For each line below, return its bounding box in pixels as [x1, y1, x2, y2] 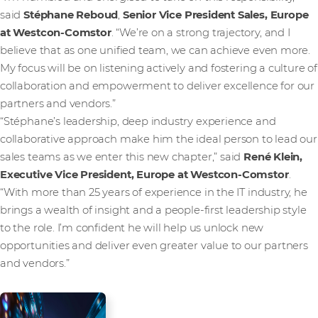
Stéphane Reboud [23, 9, 119, 22]
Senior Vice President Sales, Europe [122, 9, 309, 22]
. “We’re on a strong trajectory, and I [111, 26, 290, 40]
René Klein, [241, 150, 303, 164]
